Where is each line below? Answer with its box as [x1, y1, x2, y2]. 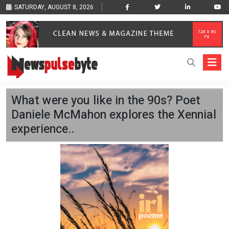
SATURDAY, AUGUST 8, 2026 [14, 3, 94, 12]
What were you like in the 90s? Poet [11, 91, 200, 110]
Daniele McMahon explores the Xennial [11, 106, 216, 124]
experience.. [11, 120, 74, 139]
